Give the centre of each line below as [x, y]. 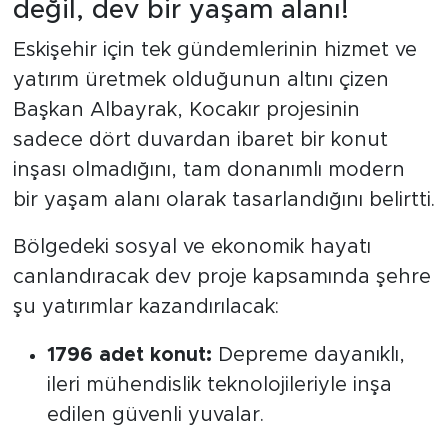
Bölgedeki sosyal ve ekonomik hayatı [191, 246]
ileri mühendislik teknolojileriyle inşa [219, 384]
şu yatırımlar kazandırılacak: [145, 306]
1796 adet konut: [129, 354]
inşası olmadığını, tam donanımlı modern [208, 169]
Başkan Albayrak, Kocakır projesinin [186, 109]
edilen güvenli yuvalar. [155, 414]
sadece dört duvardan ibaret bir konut [200, 139]
